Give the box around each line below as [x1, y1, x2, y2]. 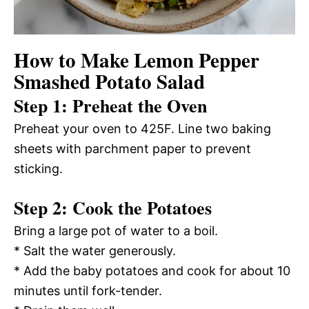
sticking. [14, 161, 63, 176]
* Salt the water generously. [14, 243, 176, 258]
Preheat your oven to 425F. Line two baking [14, 121, 271, 136]
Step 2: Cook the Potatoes [14, 194, 212, 221]
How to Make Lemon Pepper [14, 45, 259, 74]
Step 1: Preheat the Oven [14, 92, 207, 119]
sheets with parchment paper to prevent [14, 141, 251, 156]
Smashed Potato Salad [14, 66, 205, 96]
